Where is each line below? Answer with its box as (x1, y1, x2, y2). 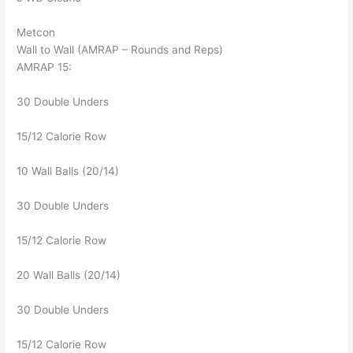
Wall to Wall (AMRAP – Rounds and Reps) (17, 43, 224, 56)
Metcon (17, 25, 56, 39)
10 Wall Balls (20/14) (17, 164, 120, 177)
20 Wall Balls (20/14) (17, 268, 121, 281)
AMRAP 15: (17, 60, 72, 73)
